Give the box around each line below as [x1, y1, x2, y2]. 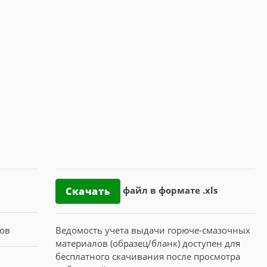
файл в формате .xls [122, 184, 218, 197]
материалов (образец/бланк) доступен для [55, 237, 240, 249]
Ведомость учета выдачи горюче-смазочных [55, 224, 250, 236]
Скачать [66, 185, 110, 198]
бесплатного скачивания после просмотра [55, 250, 240, 262]
